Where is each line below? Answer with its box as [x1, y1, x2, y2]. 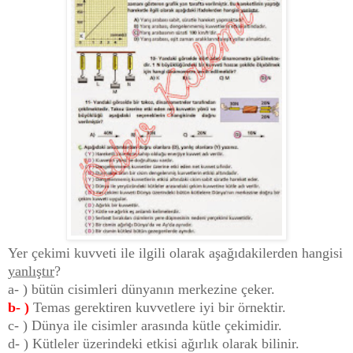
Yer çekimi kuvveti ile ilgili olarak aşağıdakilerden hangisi [8, 244, 343, 261]
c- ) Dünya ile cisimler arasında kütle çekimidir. [8, 317, 282, 333]
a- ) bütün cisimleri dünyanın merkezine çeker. [8, 281, 275, 297]
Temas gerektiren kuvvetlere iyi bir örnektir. [33, 299, 286, 315]
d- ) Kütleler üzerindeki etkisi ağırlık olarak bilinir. [8, 335, 299, 351]
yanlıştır [8, 262, 54, 279]
